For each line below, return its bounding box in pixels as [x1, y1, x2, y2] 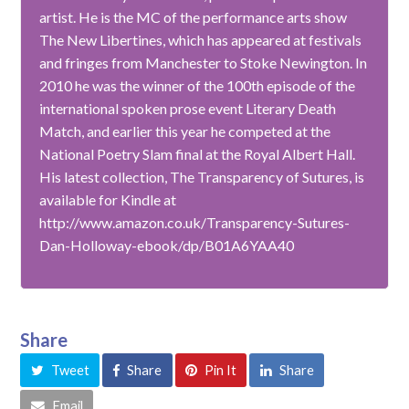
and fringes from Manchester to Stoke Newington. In [39, 54, 368, 72]
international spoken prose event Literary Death [39, 100, 337, 118]
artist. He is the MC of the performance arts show [39, 8, 348, 26]
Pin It [204, 362, 236, 379]
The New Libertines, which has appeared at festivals [39, 31, 362, 49]
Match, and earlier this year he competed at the [39, 122, 331, 141]
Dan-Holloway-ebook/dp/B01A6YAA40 [39, 236, 295, 255]
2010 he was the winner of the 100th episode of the [39, 77, 356, 95]
